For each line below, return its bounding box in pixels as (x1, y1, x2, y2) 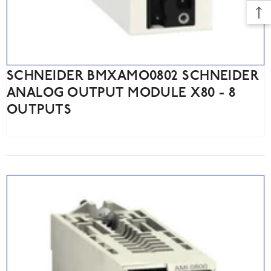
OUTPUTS (7, 103, 72, 118)
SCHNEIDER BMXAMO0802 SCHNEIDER (7, 70, 260, 84)
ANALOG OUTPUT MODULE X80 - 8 (7, 87, 236, 101)
